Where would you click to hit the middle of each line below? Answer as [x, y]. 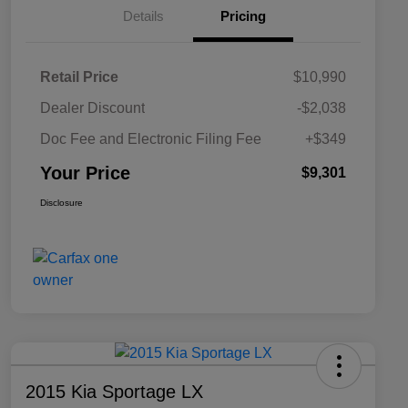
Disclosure [61, 203]
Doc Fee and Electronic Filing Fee [151, 139]
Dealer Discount [92, 108]
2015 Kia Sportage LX [114, 392]
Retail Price [79, 77]
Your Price [85, 173]
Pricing [243, 16]
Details [143, 16]
